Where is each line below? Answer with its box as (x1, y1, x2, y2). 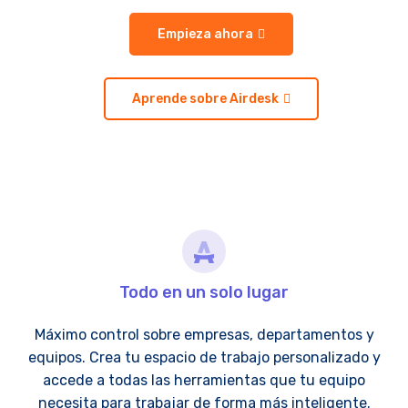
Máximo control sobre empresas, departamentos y (34, 326, 374, 343)
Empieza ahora (158, 26, 253, 42)
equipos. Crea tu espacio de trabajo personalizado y (27, 349, 381, 366)
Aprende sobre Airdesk (132, 91, 279, 107)
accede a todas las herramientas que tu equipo (43, 372, 365, 389)
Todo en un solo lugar (119, 282, 289, 302)
